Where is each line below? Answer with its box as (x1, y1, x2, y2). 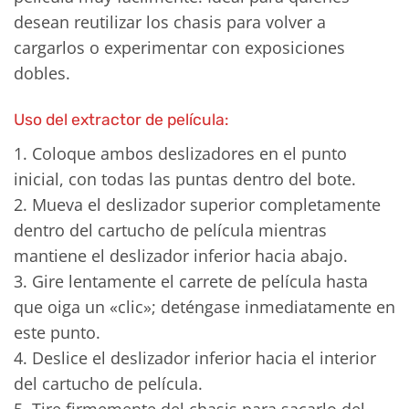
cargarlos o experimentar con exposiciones (14, 37, 345, 59)
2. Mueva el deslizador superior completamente (14, 193, 381, 215)
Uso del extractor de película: (14, 110, 229, 130)
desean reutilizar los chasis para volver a (14, 11, 326, 34)
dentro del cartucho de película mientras (14, 218, 327, 241)
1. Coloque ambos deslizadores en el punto (14, 142, 347, 164)
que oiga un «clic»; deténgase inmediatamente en (14, 295, 395, 318)
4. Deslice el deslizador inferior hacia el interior (14, 346, 376, 369)
